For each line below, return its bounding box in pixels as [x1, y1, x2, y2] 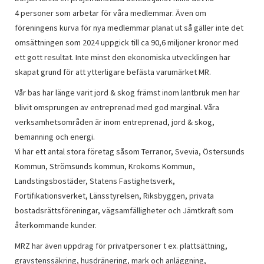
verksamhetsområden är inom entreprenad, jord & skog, [15, 117, 214, 127]
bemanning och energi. [15, 131, 95, 142]
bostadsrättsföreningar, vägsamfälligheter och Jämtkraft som [15, 205, 233, 216]
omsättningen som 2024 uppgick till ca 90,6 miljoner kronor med [15, 37, 239, 48]
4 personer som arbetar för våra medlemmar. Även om [15, 8, 206, 18]
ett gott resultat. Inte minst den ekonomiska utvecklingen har [15, 52, 230, 62]
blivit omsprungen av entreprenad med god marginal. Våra [15, 102, 219, 113]
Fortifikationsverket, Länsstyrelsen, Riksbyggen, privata [15, 190, 214, 201]
